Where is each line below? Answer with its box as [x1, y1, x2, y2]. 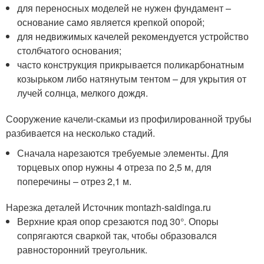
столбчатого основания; [17, 43, 122, 57]
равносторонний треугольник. [17, 242, 148, 256]
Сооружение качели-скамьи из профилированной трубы [6, 111, 252, 126]
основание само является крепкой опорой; [17, 15, 205, 29]
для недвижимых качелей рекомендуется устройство [17, 29, 249, 43]
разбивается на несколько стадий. [6, 126, 155, 140]
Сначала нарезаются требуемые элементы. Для [17, 146, 229, 160]
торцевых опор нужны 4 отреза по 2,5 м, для [17, 160, 212, 174]
